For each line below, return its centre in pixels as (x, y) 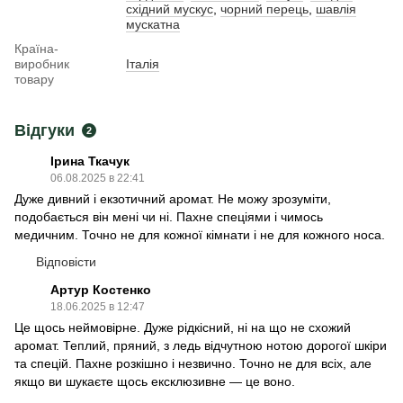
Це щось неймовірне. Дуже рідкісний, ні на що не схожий (183, 328)
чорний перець (264, 9)
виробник (42, 64)
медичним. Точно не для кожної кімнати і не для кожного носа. (200, 235)
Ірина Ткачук (90, 161)
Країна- (36, 49)
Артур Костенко (101, 290)
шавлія (336, 9)
